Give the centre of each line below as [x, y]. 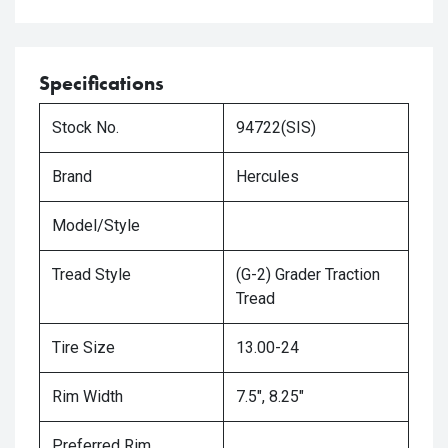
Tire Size [83, 347]
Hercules [267, 176]
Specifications [101, 83]
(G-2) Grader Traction [308, 274]
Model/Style [96, 225]
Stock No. [85, 127]
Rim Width [87, 396]
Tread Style [91, 274]
